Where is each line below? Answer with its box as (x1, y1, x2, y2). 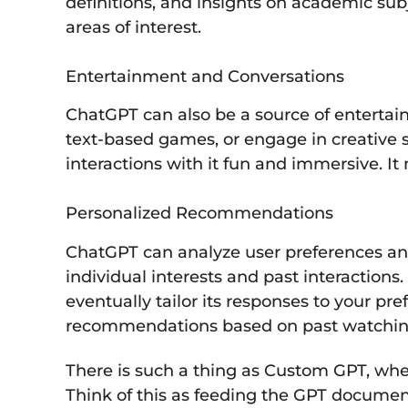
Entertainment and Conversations (66, 66, 344, 87)
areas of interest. (66, 17, 201, 38)
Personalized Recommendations (66, 203, 333, 224)
